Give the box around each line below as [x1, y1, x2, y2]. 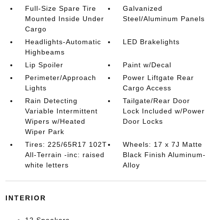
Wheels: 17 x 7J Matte [123, 140, 203, 148]
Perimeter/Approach [25, 74, 96, 82]
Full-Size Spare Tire [25, 4, 96, 12]
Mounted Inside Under [25, 15, 104, 23]
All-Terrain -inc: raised [25, 151, 105, 159]
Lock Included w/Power [123, 107, 205, 115]
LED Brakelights [123, 38, 180, 46]
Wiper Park [25, 128, 64, 136]
